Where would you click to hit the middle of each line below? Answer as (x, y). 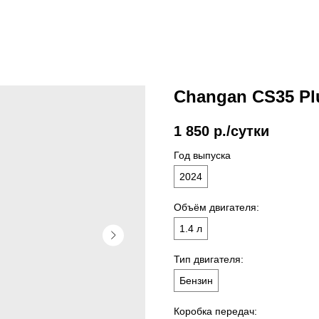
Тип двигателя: (209, 260)
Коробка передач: (215, 312)
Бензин (196, 281)
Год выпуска (202, 156)
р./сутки (241, 131)
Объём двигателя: (216, 208)
